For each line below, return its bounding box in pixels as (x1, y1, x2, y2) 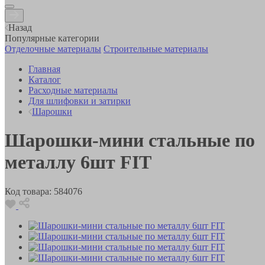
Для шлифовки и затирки (28, 95, 131, 106)
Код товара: (5, 186, 51, 196)
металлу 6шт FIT (5, 151, 151, 173)
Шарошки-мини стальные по (5, 130, 255, 151)
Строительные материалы (104, 43, 208, 54)
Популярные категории (5, 33, 99, 43)
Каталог (28, 74, 61, 85)
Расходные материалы (28, 85, 118, 95)
